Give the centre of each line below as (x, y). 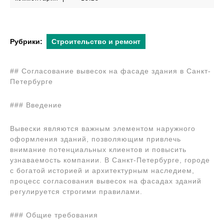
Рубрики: (26, 41)
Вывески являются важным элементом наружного (103, 128)
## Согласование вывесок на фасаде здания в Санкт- (110, 71)
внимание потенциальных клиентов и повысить (98, 149)
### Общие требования (54, 215)
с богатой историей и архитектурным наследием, (102, 170)
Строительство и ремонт (96, 41)
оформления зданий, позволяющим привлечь (95, 139)
